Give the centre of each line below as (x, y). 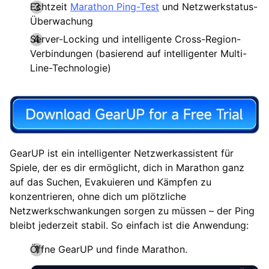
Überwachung (62, 21)
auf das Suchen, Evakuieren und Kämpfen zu (110, 182)
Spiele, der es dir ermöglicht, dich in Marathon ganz (127, 167)
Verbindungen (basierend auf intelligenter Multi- (138, 53)
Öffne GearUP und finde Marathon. (109, 249)
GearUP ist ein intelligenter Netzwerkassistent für (122, 153)
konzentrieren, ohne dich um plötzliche (98, 196)
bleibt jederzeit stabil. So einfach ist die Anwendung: (129, 225)
